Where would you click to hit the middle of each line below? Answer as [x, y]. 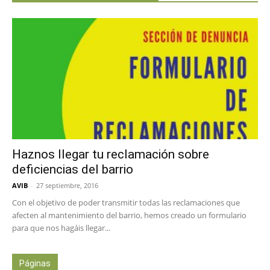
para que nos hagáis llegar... [61, 228]
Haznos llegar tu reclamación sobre [111, 155]
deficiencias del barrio [73, 170]
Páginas [35, 264]
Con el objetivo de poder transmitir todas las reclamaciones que [126, 203]
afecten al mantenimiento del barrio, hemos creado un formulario [129, 215]
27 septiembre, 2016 [67, 186]
